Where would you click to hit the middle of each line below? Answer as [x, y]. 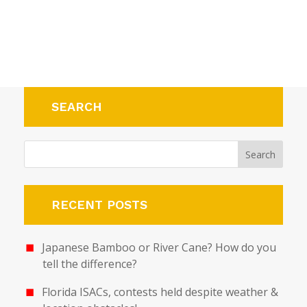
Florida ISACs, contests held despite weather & [160, 292]
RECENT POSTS [99, 205]
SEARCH [77, 107]
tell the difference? [90, 264]
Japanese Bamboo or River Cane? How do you [159, 247]
